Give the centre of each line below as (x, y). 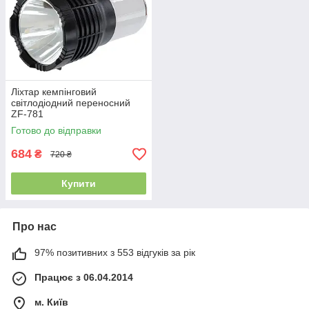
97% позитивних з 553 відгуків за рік (115, 253)
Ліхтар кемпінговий (54, 92)
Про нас (34, 227)
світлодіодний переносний (71, 103)
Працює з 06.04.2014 (84, 278)
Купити (79, 184)
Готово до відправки (56, 131)
